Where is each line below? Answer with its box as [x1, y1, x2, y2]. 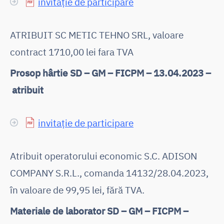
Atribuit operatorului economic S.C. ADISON [10, 149, 197, 162]
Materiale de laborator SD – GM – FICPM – [10, 204, 188, 217]
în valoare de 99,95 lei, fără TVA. [10, 183, 144, 196]
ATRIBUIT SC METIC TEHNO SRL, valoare [10, 28, 183, 41]
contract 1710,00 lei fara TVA [10, 45, 133, 58]
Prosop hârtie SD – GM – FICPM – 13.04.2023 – [10, 66, 211, 79]
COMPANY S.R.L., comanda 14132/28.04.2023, [10, 166, 208, 179]
